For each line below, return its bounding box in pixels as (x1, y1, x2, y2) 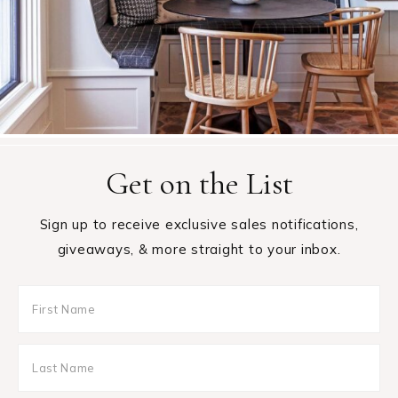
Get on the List (105, 164, 293, 203)
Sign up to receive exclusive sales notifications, (39, 216, 359, 233)
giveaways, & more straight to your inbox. (57, 241, 341, 258)
